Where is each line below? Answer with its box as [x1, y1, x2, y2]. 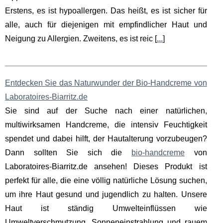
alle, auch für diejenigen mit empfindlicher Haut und [5, 20, 207, 29]
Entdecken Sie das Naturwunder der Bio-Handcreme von [5, 79, 207, 88]
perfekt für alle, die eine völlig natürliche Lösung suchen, [5, 176, 207, 185]
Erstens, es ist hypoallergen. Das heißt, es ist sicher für [5, 6, 207, 15]
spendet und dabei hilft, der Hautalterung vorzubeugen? [5, 134, 207, 143]
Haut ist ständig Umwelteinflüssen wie [5, 204, 207, 213]
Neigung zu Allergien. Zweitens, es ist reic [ [5, 34, 157, 43]
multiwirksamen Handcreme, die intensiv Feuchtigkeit [5, 120, 207, 129]
